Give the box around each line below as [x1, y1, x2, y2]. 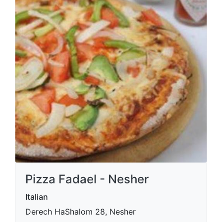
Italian [25, 192, 48, 202]
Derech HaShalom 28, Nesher [25, 207, 136, 217]
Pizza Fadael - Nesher [25, 172, 149, 187]
